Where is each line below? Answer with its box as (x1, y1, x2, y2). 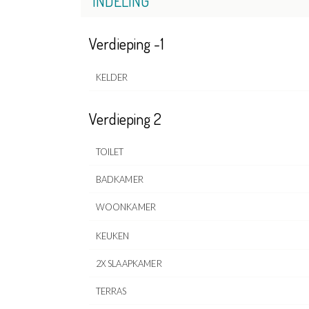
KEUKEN (95, 230, 130, 242)
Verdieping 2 (89, 109, 161, 129)
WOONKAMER (95, 201, 157, 213)
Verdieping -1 (89, 34, 165, 54)
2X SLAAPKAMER (95, 258, 162, 270)
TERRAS (95, 286, 127, 297)
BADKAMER (95, 174, 143, 186)
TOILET (95, 146, 124, 158)
